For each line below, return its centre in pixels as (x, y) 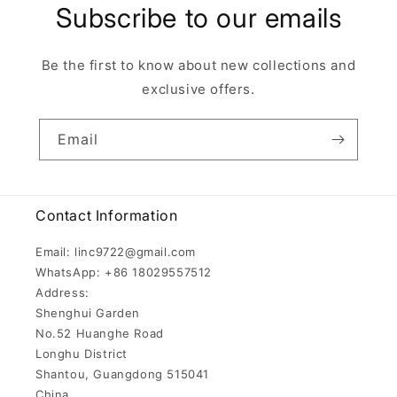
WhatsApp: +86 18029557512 (124, 272)
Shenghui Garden (88, 312)
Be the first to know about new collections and (198, 65)
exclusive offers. (198, 89)
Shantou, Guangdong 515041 (122, 374)
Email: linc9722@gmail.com (116, 251)
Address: (62, 292)
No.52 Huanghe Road (100, 333)
